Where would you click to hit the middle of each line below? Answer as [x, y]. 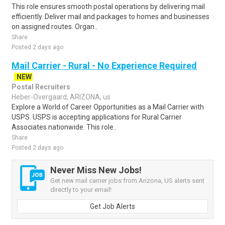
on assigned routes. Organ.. [54, 27]
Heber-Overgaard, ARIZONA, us [61, 97]
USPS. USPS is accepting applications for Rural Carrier [97, 117]
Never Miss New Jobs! [96, 170]
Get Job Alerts [113, 206]
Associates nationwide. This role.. [64, 127]
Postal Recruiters [41, 87]
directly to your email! [81, 190]
